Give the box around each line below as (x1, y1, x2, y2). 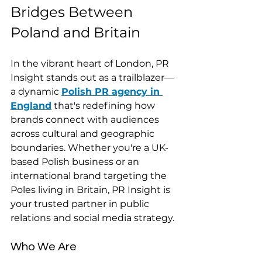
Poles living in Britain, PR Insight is (11, 184, 173, 195)
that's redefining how (51, 99, 157, 111)
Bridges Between (11, 3, 136, 20)
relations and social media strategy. (11, 212, 174, 223)
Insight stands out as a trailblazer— (11, 71, 174, 83)
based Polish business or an (11, 156, 142, 167)
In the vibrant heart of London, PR (11, 57, 171, 69)
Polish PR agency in (61, 85, 163, 97)
